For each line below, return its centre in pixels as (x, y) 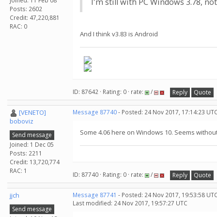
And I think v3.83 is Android (119, 34)
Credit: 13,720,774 (35, 162)
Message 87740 (95, 112)
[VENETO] (32, 112)
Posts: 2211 (26, 153)
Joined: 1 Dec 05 (32, 144)
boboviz (22, 121)
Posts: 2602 (26, 9)
